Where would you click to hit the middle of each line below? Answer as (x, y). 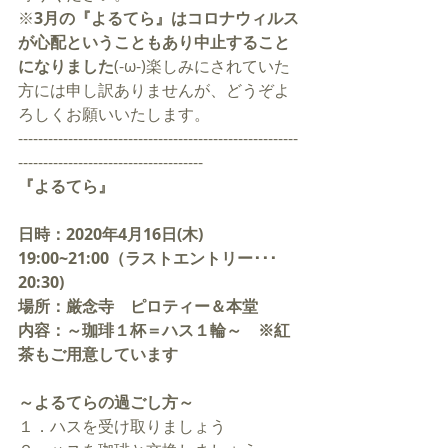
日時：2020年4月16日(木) (112, 234)
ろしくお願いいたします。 (114, 114)
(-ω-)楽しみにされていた (202, 66)
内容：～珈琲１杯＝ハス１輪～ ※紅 (154, 330)
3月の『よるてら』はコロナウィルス (166, 18)
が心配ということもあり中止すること (154, 42)
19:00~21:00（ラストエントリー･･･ (147, 258)
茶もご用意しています (98, 354)
